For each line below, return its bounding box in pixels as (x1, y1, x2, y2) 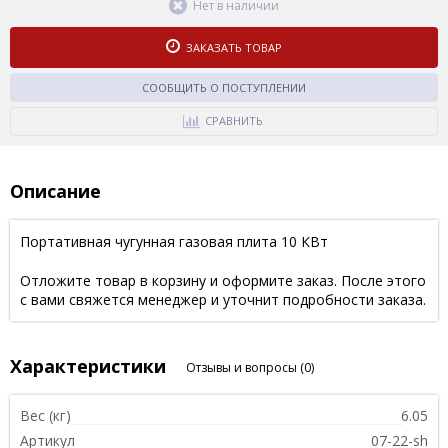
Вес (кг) (20, 405, 71, 425)
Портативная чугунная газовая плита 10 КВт (20, 231, 328, 251)
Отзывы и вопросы (186, 358, 300, 376)
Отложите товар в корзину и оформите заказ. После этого (20, 270, 426, 290)
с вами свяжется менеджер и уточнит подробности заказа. (20, 289, 426, 309)
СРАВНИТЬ (204, 112, 263, 128)
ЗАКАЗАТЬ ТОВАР (186, 39, 282, 55)
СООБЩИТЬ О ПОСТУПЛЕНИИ (142, 79, 306, 95)
